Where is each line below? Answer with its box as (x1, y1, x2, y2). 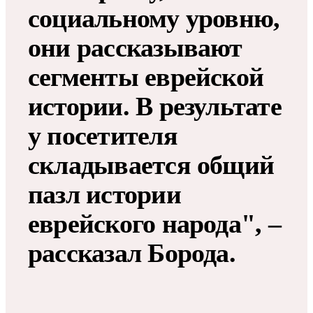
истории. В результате (28, 92, 282, 122)
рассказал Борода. (28, 238, 235, 268)
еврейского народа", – (28, 209, 281, 239)
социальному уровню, (28, 3, 280, 34)
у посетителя (28, 121, 177, 151)
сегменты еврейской (28, 62, 264, 92)
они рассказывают (28, 33, 242, 63)
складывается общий (28, 150, 275, 180)
